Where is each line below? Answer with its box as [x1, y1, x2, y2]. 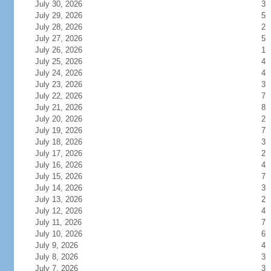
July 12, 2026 [34, 206, 97, 215]
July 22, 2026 [34, 91, 97, 100]
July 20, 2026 [34, 114, 97, 123]
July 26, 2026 [34, 45, 97, 54]
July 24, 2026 [34, 68, 97, 77]
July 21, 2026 [34, 103, 97, 112]
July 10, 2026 [34, 229, 97, 238]
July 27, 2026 [34, 34, 97, 43]
